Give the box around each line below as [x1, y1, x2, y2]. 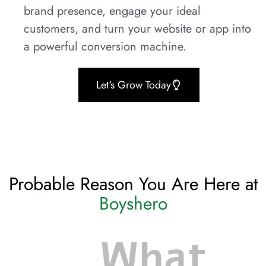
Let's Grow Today [96, 77, 171, 93]
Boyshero [99, 191, 167, 217]
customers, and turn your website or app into [24, 20, 251, 37]
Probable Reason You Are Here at [8, 171, 258, 197]
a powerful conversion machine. [24, 37, 186, 55]
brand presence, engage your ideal [24, 2, 201, 20]
